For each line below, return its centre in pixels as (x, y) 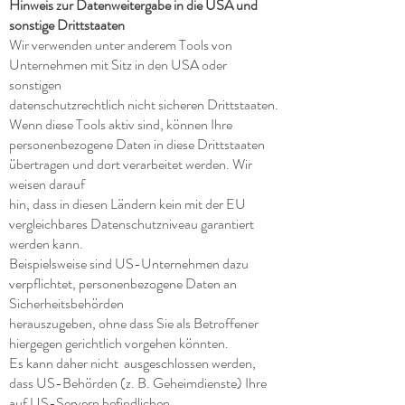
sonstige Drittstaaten (67, 25)
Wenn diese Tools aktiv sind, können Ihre (121, 124)
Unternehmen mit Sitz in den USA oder (118, 65)
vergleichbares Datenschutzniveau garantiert (132, 224)
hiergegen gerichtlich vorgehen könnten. (119, 343)
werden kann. (46, 244)
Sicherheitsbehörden (66, 303)
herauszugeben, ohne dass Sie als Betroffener (134, 323)
